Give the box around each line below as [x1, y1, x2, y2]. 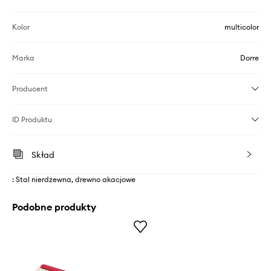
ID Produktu [12, 115, 52, 124]
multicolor [224, 22, 259, 31]
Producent [12, 84, 48, 93]
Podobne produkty [12, 201, 96, 213]
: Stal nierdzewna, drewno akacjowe [12, 175, 135, 184]
